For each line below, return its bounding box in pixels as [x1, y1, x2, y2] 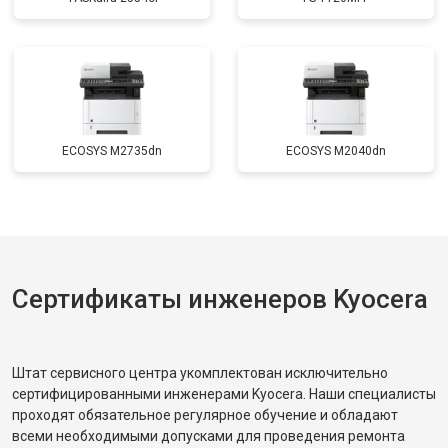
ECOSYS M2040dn [286, 144, 386, 158]
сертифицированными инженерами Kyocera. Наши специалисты [12, 386, 436, 402]
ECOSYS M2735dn [62, 144, 162, 158]
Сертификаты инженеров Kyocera [12, 284, 428, 314]
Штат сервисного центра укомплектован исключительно [12, 365, 388, 381]
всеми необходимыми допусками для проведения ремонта [12, 428, 405, 444]
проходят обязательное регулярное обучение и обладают [12, 407, 398, 423]
